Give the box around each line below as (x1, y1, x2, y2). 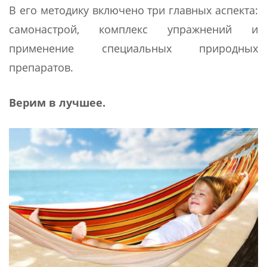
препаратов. (9, 60, 73, 74)
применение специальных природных (9, 41, 258, 55)
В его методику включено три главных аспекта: (9, 2, 258, 17)
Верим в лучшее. (9, 95, 105, 110)
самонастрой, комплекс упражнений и (9, 21, 258, 36)
